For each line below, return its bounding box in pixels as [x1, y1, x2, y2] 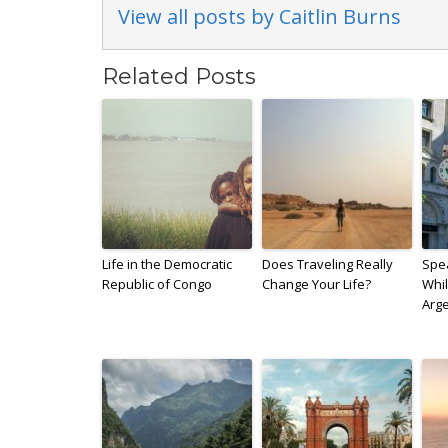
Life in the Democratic [102, 254, 232, 273]
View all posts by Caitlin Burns [118, 2, 401, 30]
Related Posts [102, 62, 256, 90]
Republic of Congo [102, 274, 212, 293]
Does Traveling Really [262, 254, 393, 273]
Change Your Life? [262, 274, 371, 293]
